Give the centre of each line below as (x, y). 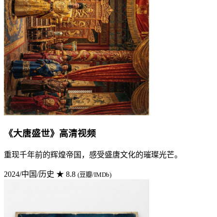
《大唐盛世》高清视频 (50, 134)
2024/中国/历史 (29, 174)
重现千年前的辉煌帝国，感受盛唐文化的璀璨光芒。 (93, 155)
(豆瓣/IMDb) (94, 175)
